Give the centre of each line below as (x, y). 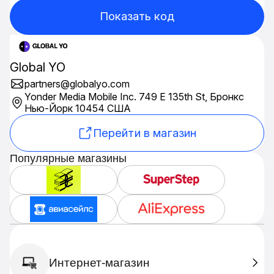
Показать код (137, 16)
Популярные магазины (68, 158)
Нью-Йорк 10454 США (78, 108)
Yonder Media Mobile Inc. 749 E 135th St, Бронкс (134, 96)
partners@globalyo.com (77, 83)
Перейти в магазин (145, 132)
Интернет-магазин (99, 262)
